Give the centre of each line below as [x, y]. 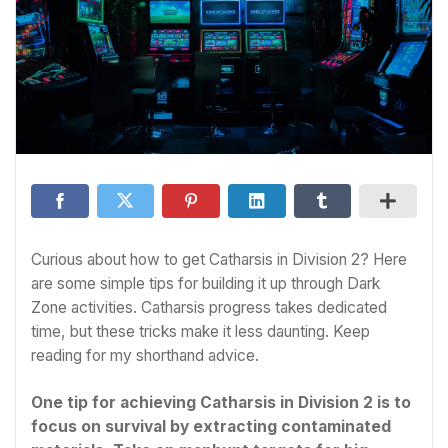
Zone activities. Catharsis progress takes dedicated [209, 307]
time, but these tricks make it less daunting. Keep [200, 331]
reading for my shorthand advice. [145, 355]
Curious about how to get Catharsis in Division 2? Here [219, 259]
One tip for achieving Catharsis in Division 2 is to [221, 403]
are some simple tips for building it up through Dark [205, 283]
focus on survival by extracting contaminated [211, 427]
